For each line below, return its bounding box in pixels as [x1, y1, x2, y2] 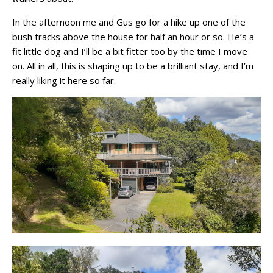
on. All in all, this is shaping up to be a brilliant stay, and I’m [12, 59, 253, 72]
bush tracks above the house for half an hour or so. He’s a [12, 30, 254, 43]
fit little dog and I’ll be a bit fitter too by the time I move [12, 44, 247, 57]
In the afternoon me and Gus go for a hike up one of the [12, 15, 246, 28]
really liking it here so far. [12, 74, 116, 87]
